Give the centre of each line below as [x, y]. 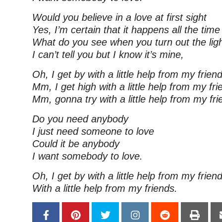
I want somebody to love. [87, 156]
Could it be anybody [76, 144]
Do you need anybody [80, 119]
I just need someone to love [93, 131]
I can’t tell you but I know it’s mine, [108, 55]
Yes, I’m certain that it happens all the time [126, 30]
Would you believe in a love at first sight [119, 17]
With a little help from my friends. [105, 188]
